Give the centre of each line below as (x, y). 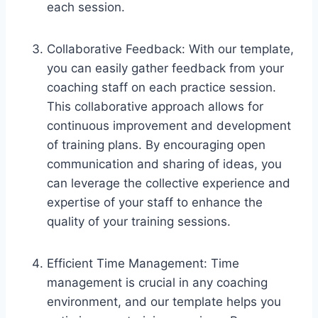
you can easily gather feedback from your (165, 68)
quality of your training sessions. (139, 221)
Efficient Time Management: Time (143, 263)
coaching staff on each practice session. (161, 87)
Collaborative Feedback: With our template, (170, 49)
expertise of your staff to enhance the (155, 202)
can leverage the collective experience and (169, 183)
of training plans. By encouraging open (156, 144)
